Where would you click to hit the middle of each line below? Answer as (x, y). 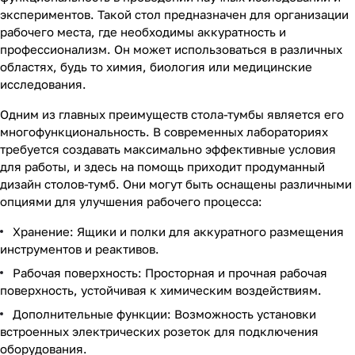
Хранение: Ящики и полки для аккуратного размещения (178, 231)
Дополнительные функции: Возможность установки (164, 314)
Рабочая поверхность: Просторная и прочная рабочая (170, 273)
